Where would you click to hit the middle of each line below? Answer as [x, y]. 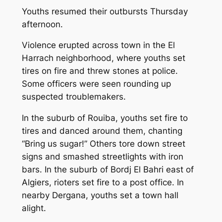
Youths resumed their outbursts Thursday [105, 11]
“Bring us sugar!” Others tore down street [103, 144]
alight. [34, 208]
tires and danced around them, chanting [102, 131]
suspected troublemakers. [74, 97]
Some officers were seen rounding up [96, 84]
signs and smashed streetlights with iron [102, 157]
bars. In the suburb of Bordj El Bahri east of [108, 170]
